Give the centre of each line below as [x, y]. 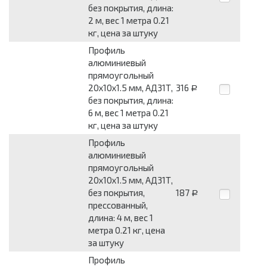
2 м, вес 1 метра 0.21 [129, 20]
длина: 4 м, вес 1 [121, 217]
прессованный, [118, 205]
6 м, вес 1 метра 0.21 [128, 112]
